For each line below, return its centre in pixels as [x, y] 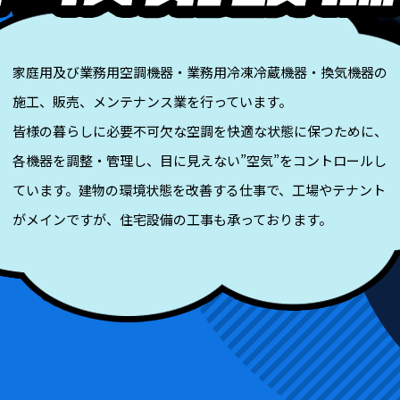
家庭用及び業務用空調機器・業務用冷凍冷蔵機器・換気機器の [200, 72]
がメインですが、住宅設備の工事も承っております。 [172, 220]
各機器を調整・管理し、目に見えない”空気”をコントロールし [200, 161]
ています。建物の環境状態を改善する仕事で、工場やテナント [199, 190]
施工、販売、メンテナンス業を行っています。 [152, 102]
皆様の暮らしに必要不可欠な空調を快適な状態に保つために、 [200, 131]
